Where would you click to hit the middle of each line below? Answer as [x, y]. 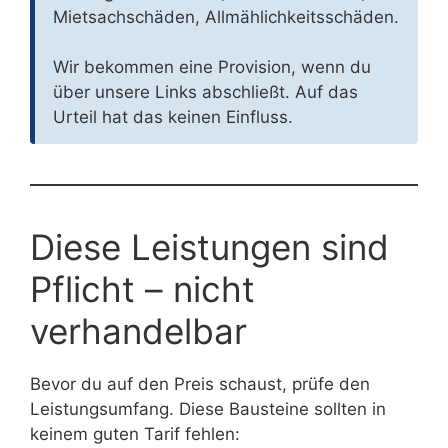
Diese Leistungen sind [209, 247]
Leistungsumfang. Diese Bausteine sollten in [208, 409]
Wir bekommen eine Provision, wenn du [212, 67]
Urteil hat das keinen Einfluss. [173, 117]
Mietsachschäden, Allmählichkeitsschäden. [226, 17]
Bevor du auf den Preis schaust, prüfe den [200, 384]
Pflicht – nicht [142, 289]
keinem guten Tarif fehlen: [135, 434]
